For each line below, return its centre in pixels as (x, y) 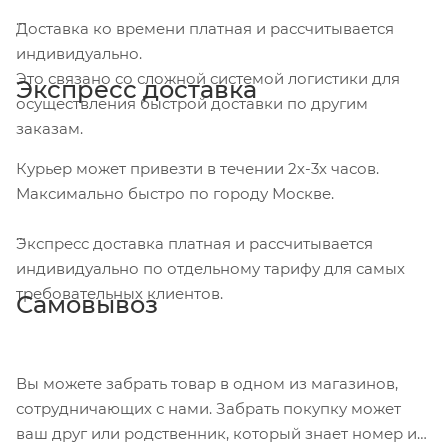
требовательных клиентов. (119, 293)
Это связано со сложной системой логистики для (208, 78)
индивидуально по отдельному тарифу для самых (210, 268)
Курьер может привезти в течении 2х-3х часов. (197, 168)
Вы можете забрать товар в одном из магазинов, (207, 383)
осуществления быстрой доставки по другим (192, 103)
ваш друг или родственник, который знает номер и (216, 433)
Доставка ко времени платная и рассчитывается (205, 28)
